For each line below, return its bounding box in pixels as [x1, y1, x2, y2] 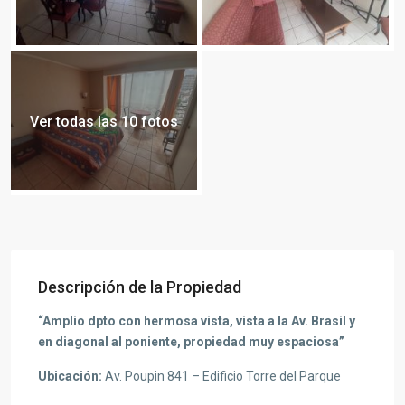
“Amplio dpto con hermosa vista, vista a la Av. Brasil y [38, 314, 355, 328]
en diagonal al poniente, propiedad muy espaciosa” [38, 334, 344, 349]
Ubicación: [38, 369, 102, 383]
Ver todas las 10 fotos [30, 113, 178, 130]
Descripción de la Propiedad [38, 278, 241, 297]
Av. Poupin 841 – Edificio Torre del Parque [102, 369, 341, 383]
